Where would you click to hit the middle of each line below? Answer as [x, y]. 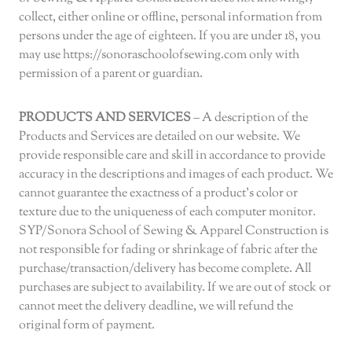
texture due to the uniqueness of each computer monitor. [167, 213]
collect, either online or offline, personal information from [170, 18]
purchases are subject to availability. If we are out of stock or [175, 288]
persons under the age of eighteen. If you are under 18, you [170, 37]
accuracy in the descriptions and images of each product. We [176, 175]
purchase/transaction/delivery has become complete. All [165, 269]
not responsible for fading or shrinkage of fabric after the [168, 251]
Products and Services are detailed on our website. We [159, 137]
